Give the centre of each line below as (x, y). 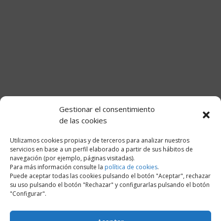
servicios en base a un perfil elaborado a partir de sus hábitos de (101, 149)
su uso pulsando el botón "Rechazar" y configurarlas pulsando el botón (110, 184)
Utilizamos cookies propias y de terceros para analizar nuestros (100, 140)
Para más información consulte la (57, 167)
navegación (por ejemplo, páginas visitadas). (72, 158)
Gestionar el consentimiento (107, 109)
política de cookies (131, 167)
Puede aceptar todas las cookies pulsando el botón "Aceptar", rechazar (110, 176)
